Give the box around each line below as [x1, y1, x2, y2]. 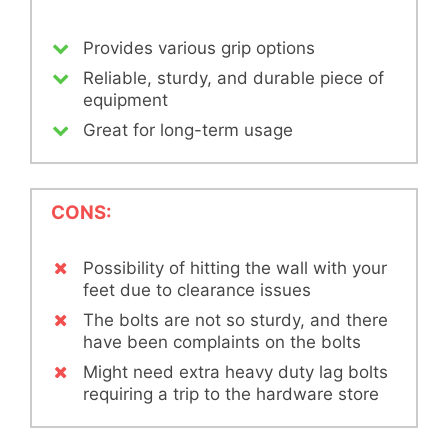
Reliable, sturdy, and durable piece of [83, 67, 384, 88]
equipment [83, 89, 168, 110]
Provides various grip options [83, 37, 315, 58]
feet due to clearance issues [83, 280, 311, 301]
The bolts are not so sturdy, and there [83, 310, 388, 331]
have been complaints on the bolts [83, 332, 361, 353]
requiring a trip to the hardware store [83, 384, 379, 405]
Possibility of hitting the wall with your [83, 258, 387, 279]
